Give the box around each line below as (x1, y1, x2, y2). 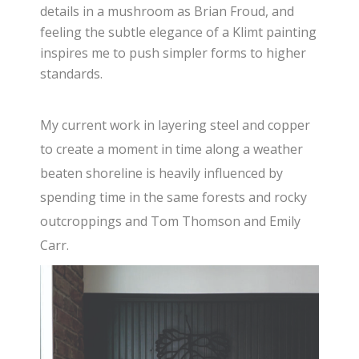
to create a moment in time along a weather (40, 139, 304, 158)
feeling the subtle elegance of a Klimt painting (40, 22, 317, 41)
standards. (40, 64, 103, 83)
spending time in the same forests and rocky (40, 188, 308, 206)
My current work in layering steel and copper (40, 115, 311, 134)
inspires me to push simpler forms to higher (40, 43, 307, 62)
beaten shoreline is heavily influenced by (40, 163, 284, 182)
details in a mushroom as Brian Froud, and (40, 2, 295, 20)
